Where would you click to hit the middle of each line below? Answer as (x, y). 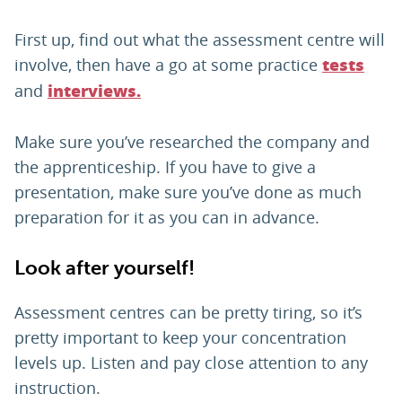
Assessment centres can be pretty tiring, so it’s (188, 313)
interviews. (94, 92)
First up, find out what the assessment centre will (200, 40)
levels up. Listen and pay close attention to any (191, 363)
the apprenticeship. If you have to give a (165, 167)
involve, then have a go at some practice (168, 65)
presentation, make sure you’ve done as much (188, 192)
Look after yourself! (105, 268)
